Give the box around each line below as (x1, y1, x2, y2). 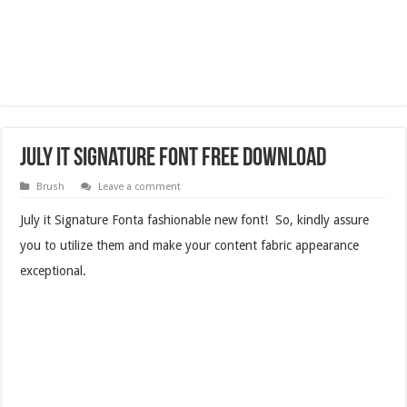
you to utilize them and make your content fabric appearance (20, 237, 360, 253)
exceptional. (20, 263, 87, 278)
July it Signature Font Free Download (20, 145, 327, 172)
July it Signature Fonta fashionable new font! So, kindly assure (20, 212, 370, 227)
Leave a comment (98, 180, 182, 193)
